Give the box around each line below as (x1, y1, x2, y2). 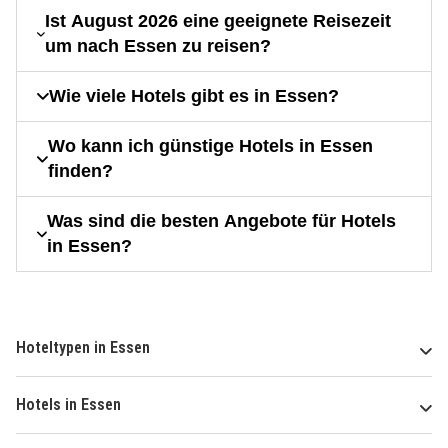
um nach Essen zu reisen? (44, 36, 271, 57)
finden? (48, 161, 114, 182)
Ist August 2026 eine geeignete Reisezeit (44, 11, 391, 32)
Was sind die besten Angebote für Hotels (47, 211, 397, 232)
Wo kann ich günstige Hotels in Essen (48, 136, 374, 157)
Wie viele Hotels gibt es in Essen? (49, 86, 339, 107)
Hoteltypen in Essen (16, 338, 150, 358)
